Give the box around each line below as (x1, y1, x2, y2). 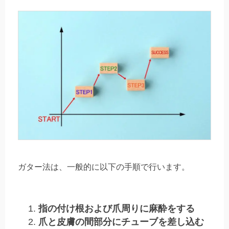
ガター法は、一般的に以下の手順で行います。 (18, 163, 190, 172)
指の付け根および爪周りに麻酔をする (38, 203, 195, 214)
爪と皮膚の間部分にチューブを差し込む (38, 216, 204, 227)
